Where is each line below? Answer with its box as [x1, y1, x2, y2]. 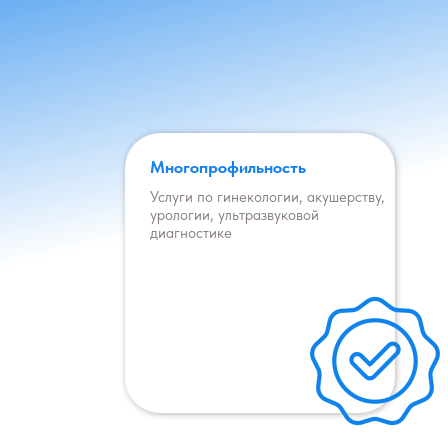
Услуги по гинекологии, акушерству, [150, 188, 385, 206]
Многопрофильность [150, 157, 306, 177]
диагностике [150, 224, 232, 242]
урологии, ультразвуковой [150, 206, 319, 224]
